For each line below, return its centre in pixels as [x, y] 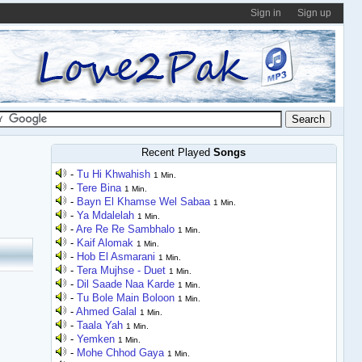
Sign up [314, 13]
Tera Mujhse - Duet [122, 270]
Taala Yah [100, 325]
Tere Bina [99, 188]
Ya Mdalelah [106, 215]
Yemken [96, 339]
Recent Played [178, 152]
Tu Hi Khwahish [114, 174]
